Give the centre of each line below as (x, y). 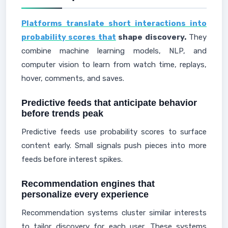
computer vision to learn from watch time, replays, (114, 65)
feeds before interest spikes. (72, 159)
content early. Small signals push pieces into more (114, 146)
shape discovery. (151, 37)
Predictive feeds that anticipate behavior (109, 103)
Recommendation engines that (88, 184)
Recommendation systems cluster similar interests (114, 213)
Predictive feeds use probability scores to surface (114, 132)
